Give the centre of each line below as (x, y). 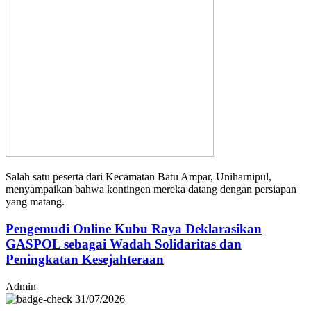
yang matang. (35, 202)
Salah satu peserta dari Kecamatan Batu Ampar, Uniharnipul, (138, 177)
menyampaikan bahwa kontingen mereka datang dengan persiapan (151, 190)
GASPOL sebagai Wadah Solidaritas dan (124, 244)
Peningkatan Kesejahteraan (85, 259)
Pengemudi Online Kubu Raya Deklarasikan (134, 229)
